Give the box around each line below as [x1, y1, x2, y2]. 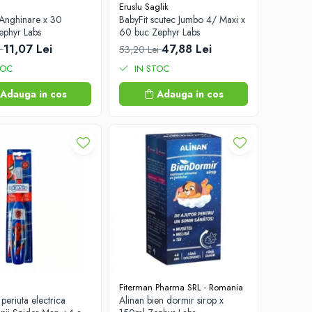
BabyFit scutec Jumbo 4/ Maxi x [119, 13, 245, 26]
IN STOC [132, 62, 169, 75]
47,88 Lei [162, 40, 212, 57]
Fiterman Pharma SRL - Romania [119, 281, 243, 294]
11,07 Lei [3, 40, 52, 57]
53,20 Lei [119, 42, 162, 56]
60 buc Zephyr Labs [119, 25, 200, 39]
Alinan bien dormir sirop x [119, 293, 224, 307]
